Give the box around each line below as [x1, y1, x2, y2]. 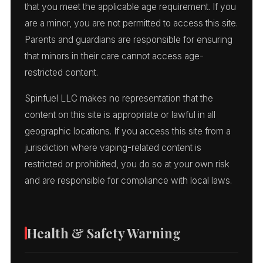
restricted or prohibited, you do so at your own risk [25, 158, 230, 170]
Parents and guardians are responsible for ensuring [25, 33, 232, 45]
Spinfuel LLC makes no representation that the [25, 92, 213, 104]
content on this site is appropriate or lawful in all [25, 109, 215, 120]
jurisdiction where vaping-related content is [25, 141, 201, 153]
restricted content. [25, 66, 98, 78]
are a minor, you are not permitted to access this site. [25, 17, 238, 29]
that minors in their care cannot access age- [25, 50, 204, 62]
